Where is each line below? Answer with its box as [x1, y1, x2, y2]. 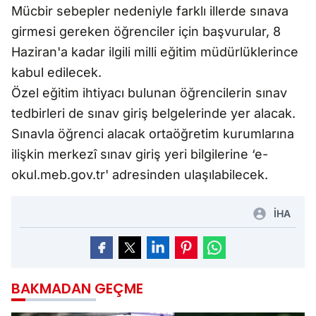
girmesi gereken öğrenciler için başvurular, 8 [11, 23, 281, 39]
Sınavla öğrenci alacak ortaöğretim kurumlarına [11, 126, 294, 141]
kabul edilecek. [11, 64, 102, 80]
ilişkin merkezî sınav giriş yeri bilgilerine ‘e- [11, 146, 268, 162]
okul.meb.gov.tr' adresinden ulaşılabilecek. [11, 166, 268, 182]
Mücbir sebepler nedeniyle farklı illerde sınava [11, 3, 288, 18]
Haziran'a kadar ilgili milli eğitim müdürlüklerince [11, 44, 298, 59]
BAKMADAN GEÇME [11, 278, 143, 298]
